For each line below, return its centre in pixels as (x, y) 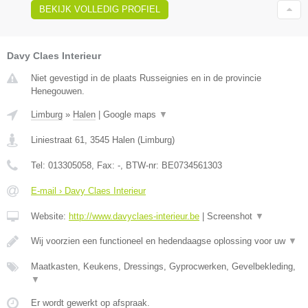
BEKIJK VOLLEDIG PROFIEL (100, 10)
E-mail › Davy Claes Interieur (88, 191)
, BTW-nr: (141, 166)
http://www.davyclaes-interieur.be (134, 217)
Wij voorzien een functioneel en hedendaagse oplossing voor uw (159, 241)
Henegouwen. (58, 91)
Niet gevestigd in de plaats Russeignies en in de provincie (146, 78)
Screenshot (231, 217)
